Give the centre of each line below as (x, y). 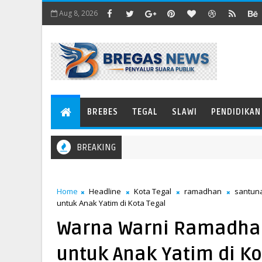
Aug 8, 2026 (78, 13)
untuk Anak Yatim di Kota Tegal (111, 203)
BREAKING (96, 147)
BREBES (103, 112)
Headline (105, 191)
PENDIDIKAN (236, 112)
